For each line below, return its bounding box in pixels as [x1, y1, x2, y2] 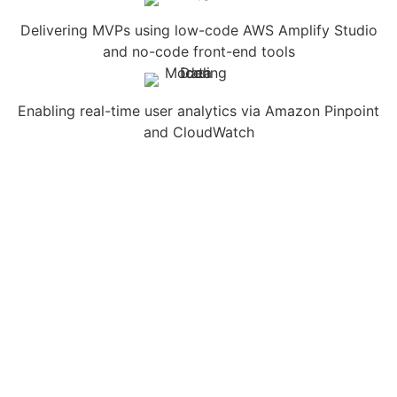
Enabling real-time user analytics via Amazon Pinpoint [18, 101, 379, 120]
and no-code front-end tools [102, 42, 295, 60]
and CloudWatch [143, 122, 254, 141]
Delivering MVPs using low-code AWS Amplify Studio [19, 20, 378, 39]
